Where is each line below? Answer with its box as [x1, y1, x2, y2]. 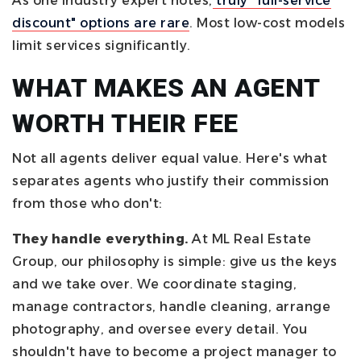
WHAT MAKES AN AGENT [12, 72, 320, 103]
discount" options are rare [12, 15, 189, 31]
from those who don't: [12, 195, 163, 211]
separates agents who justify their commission [12, 172, 330, 189]
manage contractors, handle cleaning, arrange [12, 298, 330, 314]
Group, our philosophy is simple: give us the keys [12, 253, 338, 269]
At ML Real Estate [188, 230, 312, 247]
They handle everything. [12, 230, 189, 247]
